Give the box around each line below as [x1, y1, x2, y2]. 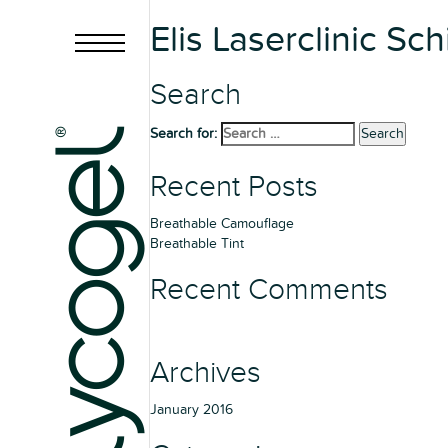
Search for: [150, 125, 217, 142]
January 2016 [150, 401, 233, 418]
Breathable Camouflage [150, 215, 294, 232]
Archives [150, 355, 261, 391]
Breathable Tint [150, 235, 244, 252]
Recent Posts [150, 169, 318, 205]
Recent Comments [150, 272, 388, 308]
